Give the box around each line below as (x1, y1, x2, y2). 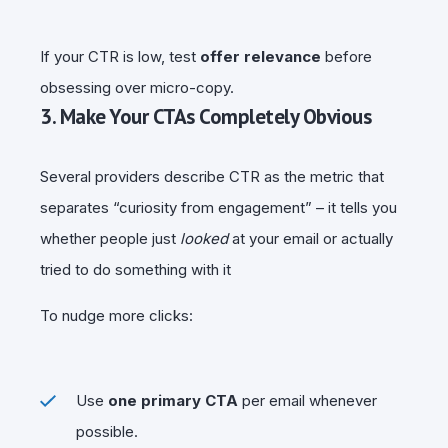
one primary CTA (108, 390, 238, 410)
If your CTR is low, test (40, 46, 200, 66)
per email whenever (238, 390, 377, 410)
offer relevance (200, 46, 321, 66)
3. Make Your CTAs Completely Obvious (40, 102, 371, 130)
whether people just (40, 228, 180, 248)
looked (180, 228, 228, 248)
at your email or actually (228, 228, 393, 248)
